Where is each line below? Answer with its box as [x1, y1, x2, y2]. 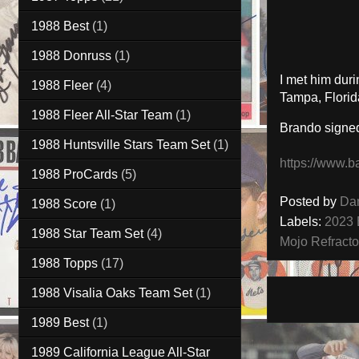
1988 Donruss [31, 48, 111, 63]
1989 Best [31, 315, 89, 329]
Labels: [280, 215, 325, 229]
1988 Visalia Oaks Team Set [31, 285, 192, 300]
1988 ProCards [31, 167, 118, 181]
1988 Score [31, 196, 97, 211]
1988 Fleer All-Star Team [31, 107, 172, 122]
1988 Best [31, 18, 89, 33]
